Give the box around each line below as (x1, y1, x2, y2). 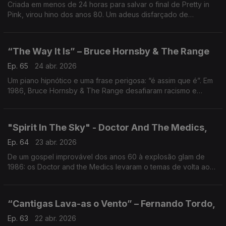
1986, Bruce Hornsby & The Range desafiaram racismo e (8, 86, 197, 95)
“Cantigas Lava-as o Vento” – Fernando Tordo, (8, 198, 215, 209)
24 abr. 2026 (35, 62, 77, 70)
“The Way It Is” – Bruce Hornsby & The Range (8, 46, 209, 56)
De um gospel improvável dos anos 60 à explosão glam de (8, 152, 205, 161)
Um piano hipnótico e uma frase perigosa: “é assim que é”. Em (8, 76, 213, 85)
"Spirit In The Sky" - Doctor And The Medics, (8, 122, 207, 133)
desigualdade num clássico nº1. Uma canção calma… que (8, 96, 197, 105)
